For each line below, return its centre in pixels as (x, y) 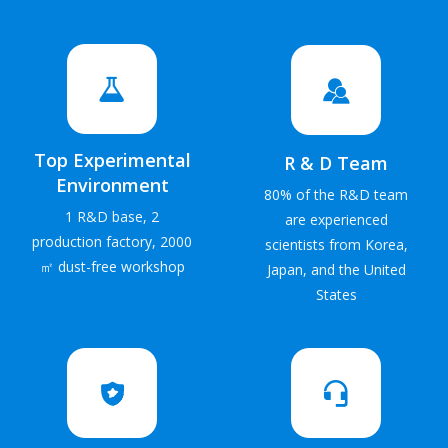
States (336, 294)
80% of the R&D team (336, 194)
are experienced (336, 219)
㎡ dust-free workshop (112, 266)
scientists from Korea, (336, 244)
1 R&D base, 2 (112, 216)
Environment (112, 185)
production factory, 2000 (112, 241)
